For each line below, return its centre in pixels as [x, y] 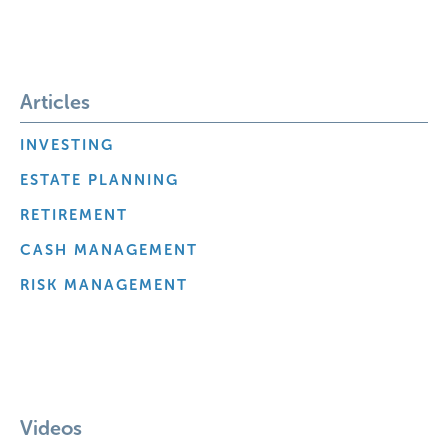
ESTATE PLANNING [99, 180]
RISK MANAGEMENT [104, 285]
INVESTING [67, 145]
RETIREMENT [74, 215]
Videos [51, 428]
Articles [55, 102]
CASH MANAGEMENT [109, 250]
